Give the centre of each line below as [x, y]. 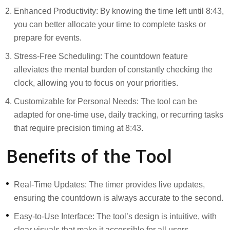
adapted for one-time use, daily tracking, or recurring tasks [119, 114]
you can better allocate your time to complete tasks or [110, 24]
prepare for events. [48, 37]
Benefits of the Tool [89, 156]
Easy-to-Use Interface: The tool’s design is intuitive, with [115, 216]
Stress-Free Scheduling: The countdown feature [101, 56]
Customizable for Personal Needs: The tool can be [106, 101]
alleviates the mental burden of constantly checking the [113, 69]
